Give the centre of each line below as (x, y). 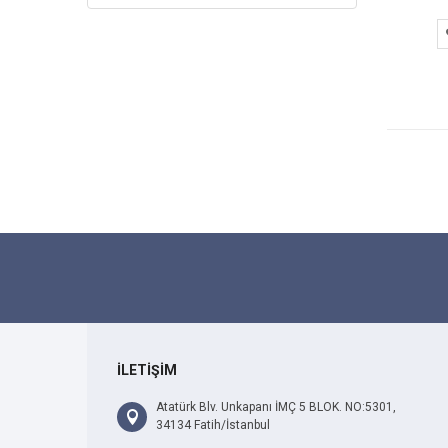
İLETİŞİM (147, 370)
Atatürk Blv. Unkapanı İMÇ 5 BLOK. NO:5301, (276, 407)
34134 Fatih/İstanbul (213, 425)
